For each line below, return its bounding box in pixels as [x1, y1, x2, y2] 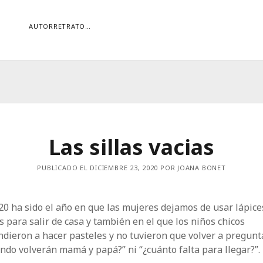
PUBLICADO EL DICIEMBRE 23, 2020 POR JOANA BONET [37, 163, 226, 172]
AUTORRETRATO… [29, 22, 92, 31]
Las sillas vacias [49, 133, 214, 161]
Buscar [144, 109, 174, 122]
